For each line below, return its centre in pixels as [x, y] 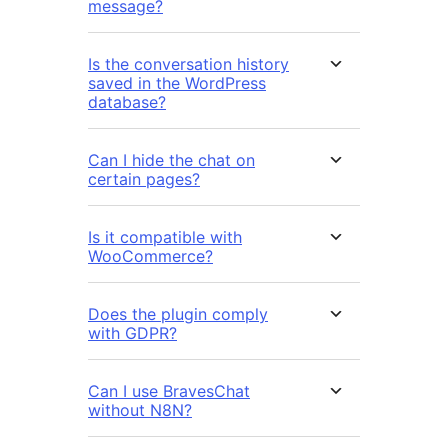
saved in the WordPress [177, 83]
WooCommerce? [150, 256]
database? [127, 102]
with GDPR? [132, 333]
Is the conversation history [188, 64]
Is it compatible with [165, 237]
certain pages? [144, 179]
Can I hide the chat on [171, 160]
